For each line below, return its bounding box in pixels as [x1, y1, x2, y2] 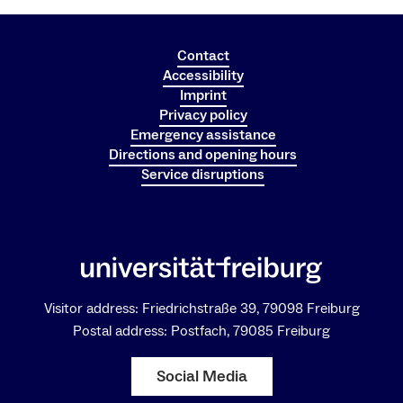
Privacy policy [158, 105, 247, 124]
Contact [176, 46, 229, 65]
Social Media [156, 365, 247, 387]
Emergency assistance [130, 125, 276, 144]
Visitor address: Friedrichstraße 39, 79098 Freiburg [43, 299, 360, 318]
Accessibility [162, 66, 244, 85]
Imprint [179, 85, 227, 104]
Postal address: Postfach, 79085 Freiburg [73, 321, 330, 340]
